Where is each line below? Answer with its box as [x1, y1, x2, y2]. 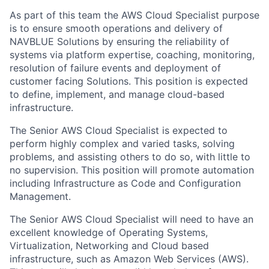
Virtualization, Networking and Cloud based [10, 240, 209, 252]
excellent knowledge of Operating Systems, [10, 226, 208, 238]
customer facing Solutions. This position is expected [10, 75, 248, 87]
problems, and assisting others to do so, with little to [10, 151, 250, 163]
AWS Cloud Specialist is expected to [61, 124, 228, 136]
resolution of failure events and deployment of [10, 62, 221, 74]
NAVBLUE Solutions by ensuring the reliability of [10, 35, 229, 47]
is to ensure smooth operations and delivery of [10, 22, 223, 34]
